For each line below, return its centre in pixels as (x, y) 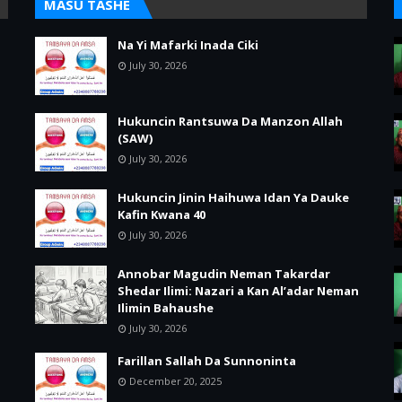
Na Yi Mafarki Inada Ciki (188, 45)
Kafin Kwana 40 (162, 214)
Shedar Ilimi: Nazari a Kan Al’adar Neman (238, 291)
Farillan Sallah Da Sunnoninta (207, 361)
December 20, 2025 (175, 381)
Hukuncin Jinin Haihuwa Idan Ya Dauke (233, 197)
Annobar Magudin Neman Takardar (224, 274)
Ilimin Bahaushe (166, 308)
